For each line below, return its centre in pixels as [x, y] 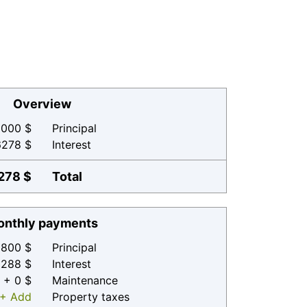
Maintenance [85, 280]
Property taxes [91, 297]
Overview [42, 104]
